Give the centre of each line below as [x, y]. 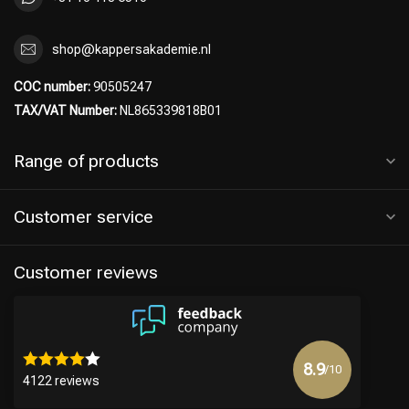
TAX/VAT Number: [65, 110]
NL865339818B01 [169, 110]
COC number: [52, 87]
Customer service [84, 217]
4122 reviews [61, 381]
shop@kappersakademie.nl [131, 49]
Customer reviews [86, 273]
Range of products [86, 161]
